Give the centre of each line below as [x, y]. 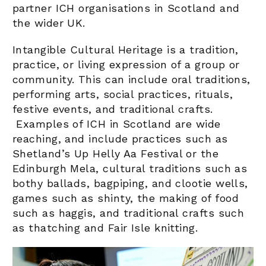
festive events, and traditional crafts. [113, 109]
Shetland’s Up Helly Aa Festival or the [116, 153]
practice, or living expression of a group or [126, 64]
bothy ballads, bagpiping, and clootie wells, [130, 183]
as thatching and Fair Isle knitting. [105, 227]
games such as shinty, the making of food [126, 198]
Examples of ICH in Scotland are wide [117, 123]
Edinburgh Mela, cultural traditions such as [130, 168]
